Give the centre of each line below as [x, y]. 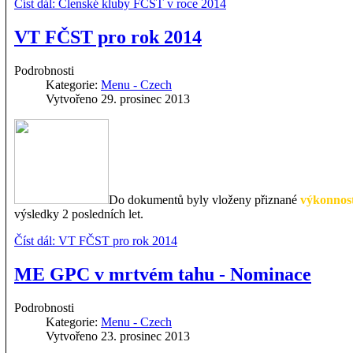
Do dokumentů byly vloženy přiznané [204, 200]
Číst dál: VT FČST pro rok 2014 [96, 241]
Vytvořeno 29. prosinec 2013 [118, 99]
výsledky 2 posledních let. [79, 214]
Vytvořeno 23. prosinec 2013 [118, 336]
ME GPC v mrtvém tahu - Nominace [163, 275]
